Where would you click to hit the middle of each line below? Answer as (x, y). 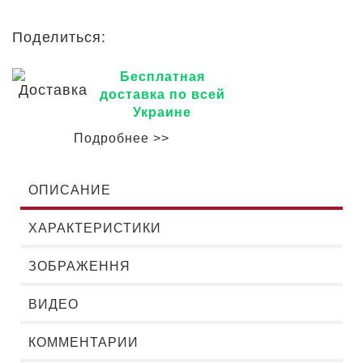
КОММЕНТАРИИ (83, 342)
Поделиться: (62, 37)
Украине (162, 112)
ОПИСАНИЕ (70, 190)
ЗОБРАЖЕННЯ (79, 266)
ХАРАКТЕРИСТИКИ (95, 228)
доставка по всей (162, 94)
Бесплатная (162, 77)
